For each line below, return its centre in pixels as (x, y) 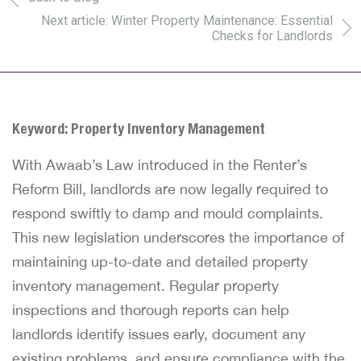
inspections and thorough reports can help (151, 310)
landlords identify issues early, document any (159, 334)
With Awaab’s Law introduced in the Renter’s (160, 165)
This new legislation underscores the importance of (178, 237)
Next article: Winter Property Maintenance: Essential (187, 21)
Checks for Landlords (272, 36)
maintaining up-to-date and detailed (132, 261)
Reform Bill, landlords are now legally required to (170, 189)
